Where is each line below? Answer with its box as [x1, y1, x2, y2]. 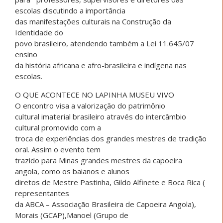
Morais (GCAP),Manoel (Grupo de [15, 210, 128, 220]
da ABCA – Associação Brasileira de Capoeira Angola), [15, 199, 196, 209]
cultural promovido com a [15, 122, 101, 132]
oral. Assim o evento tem [15, 144, 101, 154]
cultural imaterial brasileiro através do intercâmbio [15, 111, 186, 121]
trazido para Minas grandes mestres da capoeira [15, 155, 182, 165]
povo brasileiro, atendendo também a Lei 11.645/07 [15, 38, 194, 48]
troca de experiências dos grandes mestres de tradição [15, 133, 207, 143]
